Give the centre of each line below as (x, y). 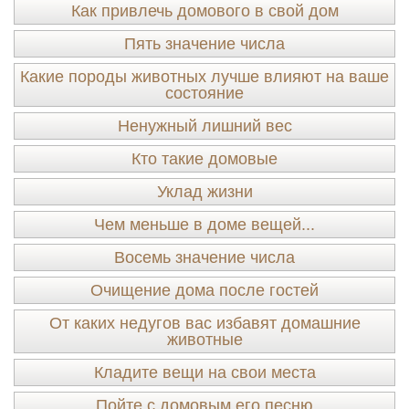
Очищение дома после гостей (204, 290)
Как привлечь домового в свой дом (204, 11)
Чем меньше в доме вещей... (204, 225)
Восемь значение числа (204, 257)
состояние (204, 93)
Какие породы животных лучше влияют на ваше (204, 77)
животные (204, 340)
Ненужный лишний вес (204, 126)
